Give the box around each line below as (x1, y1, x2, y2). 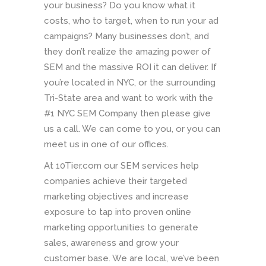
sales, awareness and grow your (44, 237, 179, 249)
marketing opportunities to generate (44, 222, 198, 233)
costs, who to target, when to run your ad (44, 15, 218, 27)
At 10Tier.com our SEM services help (44, 160, 199, 172)
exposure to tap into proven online (44, 207, 191, 218)
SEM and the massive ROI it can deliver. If (44, 62, 217, 73)
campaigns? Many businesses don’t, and (44, 31, 209, 42)
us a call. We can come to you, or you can (44, 123, 220, 135)
